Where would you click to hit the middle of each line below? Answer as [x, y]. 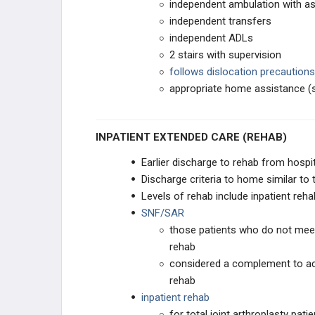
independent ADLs [211, 38]
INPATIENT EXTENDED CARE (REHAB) [193, 137]
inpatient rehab [175, 297]
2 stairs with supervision [225, 55]
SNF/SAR [163, 213]
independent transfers [220, 21]
